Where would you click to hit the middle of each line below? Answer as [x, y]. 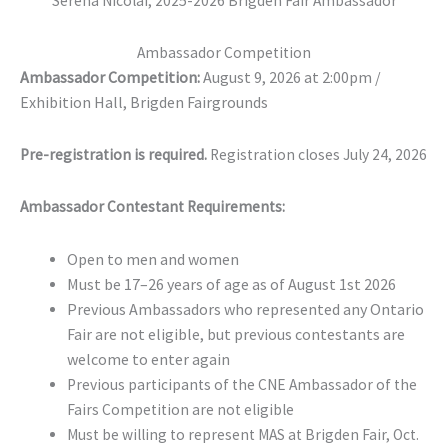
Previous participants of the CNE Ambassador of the [241, 384]
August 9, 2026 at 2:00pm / [290, 77]
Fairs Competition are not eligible [180, 409]
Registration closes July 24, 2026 [317, 155]
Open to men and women [152, 258]
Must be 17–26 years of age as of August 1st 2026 [231, 283]
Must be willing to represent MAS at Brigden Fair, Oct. [242, 434]
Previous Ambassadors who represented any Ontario [245, 308]
